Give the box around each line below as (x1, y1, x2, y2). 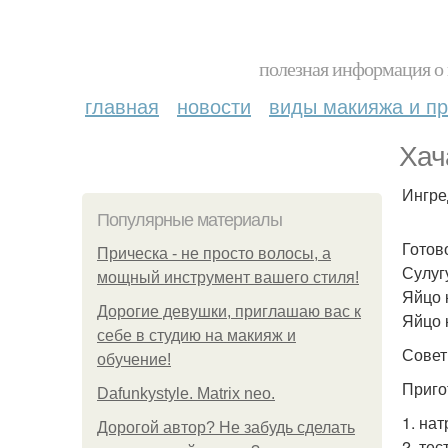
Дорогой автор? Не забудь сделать (97, 419, 355, 436)
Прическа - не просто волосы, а (97, 245, 331, 262)
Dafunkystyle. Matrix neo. (97, 385, 275, 402)
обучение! (97, 351, 171, 368)
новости (177, 91, 251, 120)
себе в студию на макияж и (97, 327, 296, 344)
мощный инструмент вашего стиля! (97, 269, 359, 286)
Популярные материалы (97, 210, 282, 230)
